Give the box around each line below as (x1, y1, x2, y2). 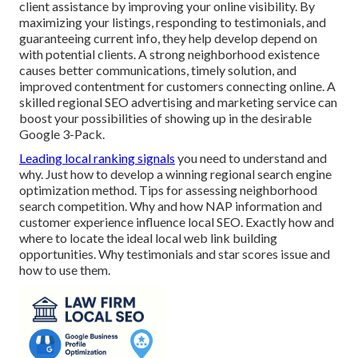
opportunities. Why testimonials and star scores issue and (19, 246, 330, 262)
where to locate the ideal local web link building (19, 230, 277, 246)
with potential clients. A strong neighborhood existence (19, 46, 320, 62)
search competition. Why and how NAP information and (19, 198, 322, 214)
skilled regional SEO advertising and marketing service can (19, 94, 337, 110)
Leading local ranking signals (19, 150, 175, 166)
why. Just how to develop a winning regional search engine (19, 166, 332, 182)
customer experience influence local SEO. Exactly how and (19, 214, 334, 230)
